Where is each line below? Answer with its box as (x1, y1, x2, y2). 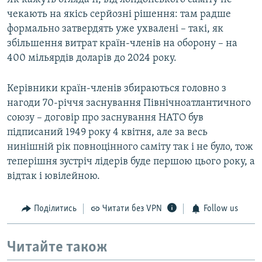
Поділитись (33, 204, 77, 214)
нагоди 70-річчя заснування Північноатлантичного (7, 98, 251, 109)
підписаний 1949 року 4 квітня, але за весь (7, 127, 208, 139)
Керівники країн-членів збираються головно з (7, 83, 226, 95)
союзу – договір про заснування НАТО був (7, 112, 204, 124)
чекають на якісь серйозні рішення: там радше (7, 9, 231, 20)
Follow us (203, 204, 238, 214)
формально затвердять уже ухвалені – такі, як (7, 23, 223, 35)
